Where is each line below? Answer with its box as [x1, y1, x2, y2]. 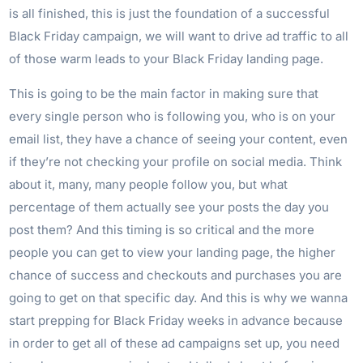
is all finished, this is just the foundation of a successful [9, 6, 331, 22]
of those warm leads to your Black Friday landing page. [9, 51, 324, 67]
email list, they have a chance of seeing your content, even [9, 131, 348, 147]
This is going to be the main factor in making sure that [9, 86, 319, 102]
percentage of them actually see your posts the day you [9, 199, 330, 216]
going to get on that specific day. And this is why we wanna [9, 290, 348, 306]
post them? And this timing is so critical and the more [9, 222, 315, 238]
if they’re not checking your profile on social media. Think [9, 154, 343, 170]
